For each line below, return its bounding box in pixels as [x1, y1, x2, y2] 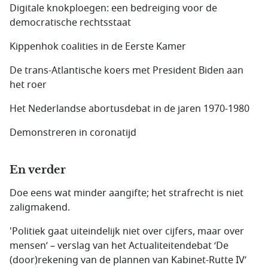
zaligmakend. [10, 200, 70, 215]
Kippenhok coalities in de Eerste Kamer [10, 39, 186, 54]
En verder [10, 163, 66, 176]
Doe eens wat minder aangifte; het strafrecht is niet [10, 186, 243, 200]
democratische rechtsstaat [10, 16, 131, 30]
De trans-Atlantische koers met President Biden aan [10, 63, 243, 78]
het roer [10, 78, 47, 92]
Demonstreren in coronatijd [10, 126, 136, 140]
